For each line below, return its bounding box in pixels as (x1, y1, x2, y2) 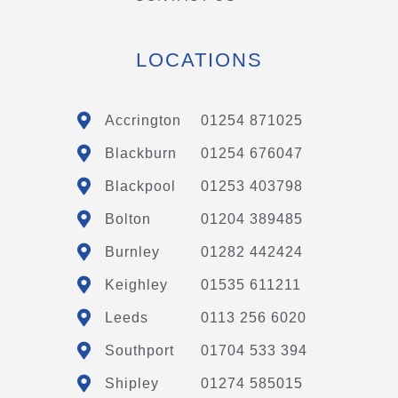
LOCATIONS (135, 49, 263, 72)
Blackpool (104, 178, 176, 194)
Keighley (104, 276, 168, 292)
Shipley (104, 375, 159, 391)
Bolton (104, 211, 151, 227)
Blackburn (104, 145, 177, 161)
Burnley (104, 243, 160, 259)
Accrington (104, 112, 181, 128)
